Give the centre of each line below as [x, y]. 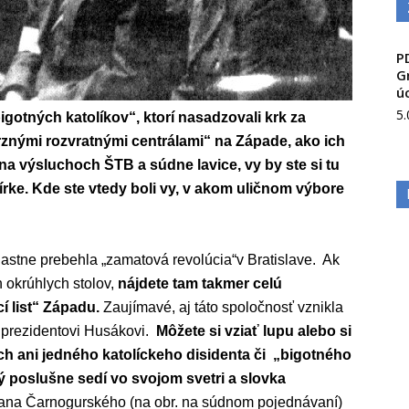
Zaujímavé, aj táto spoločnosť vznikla [223, 307]
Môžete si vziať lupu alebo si [254, 331]
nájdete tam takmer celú [200, 283]
